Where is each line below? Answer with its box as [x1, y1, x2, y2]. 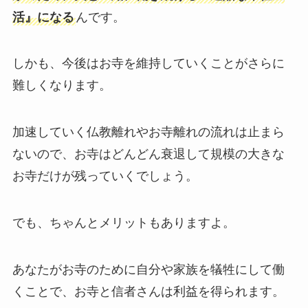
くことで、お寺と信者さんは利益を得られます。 [12, 284, 285, 298]
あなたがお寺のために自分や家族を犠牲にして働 [12, 262, 285, 276]
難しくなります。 [12, 78, 111, 93]
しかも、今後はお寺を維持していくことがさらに [12, 56, 285, 71]
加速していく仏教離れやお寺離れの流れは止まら [12, 125, 285, 140]
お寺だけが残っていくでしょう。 [12, 169, 198, 184]
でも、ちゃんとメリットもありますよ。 [12, 216, 235, 230]
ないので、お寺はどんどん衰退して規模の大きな [12, 147, 285, 162]
